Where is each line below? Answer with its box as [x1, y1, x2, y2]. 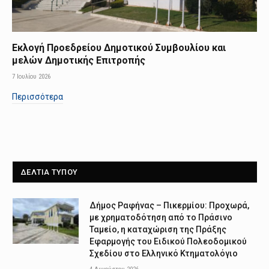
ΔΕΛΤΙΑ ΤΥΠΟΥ [21, 167, 78, 177]
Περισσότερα [12, 91, 63, 101]
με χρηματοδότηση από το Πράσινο [89, 212, 232, 222]
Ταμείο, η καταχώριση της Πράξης [89, 224, 226, 234]
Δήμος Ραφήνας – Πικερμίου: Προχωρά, [89, 200, 249, 210]
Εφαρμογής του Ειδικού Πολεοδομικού [89, 236, 247, 246]
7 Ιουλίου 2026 [12, 72, 50, 80]
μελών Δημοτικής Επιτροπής [12, 54, 145, 66]
